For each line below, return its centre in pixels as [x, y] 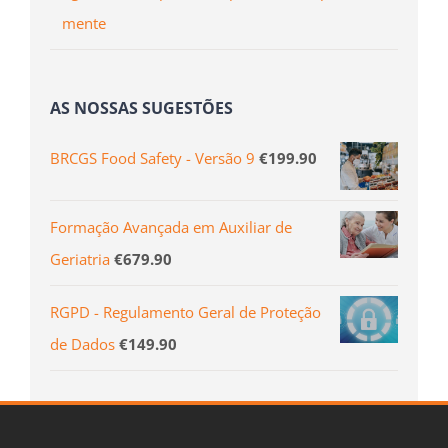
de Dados [82, 343]
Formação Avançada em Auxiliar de [171, 226]
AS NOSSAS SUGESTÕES [141, 107]
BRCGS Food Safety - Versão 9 [152, 157]
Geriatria [80, 258]
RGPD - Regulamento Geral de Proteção [185, 311]
